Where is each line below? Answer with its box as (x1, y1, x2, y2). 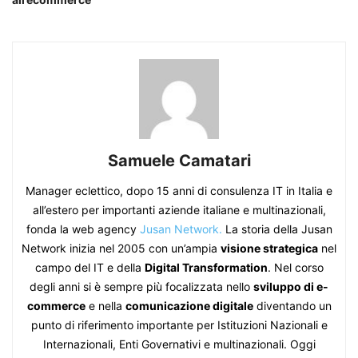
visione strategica (221, 241, 318, 255)
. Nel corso (267, 260, 324, 274)
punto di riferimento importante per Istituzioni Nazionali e (30, 317, 328, 332)
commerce (26, 298, 86, 312)
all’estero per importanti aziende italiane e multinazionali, (32, 202, 326, 217)
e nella (85, 298, 125, 312)
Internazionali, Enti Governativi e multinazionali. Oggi (42, 336, 316, 351)
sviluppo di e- (253, 279, 328, 293)
